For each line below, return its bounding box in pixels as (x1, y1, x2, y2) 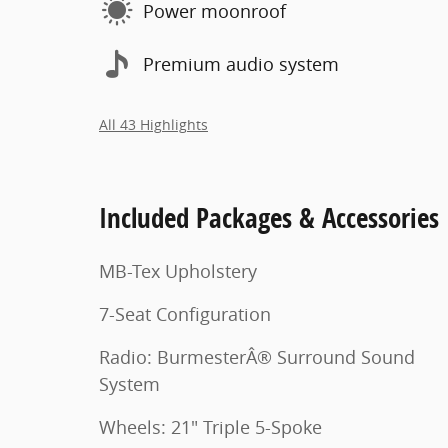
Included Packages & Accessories (99, 199, 439, 236)
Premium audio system (143, 51, 339, 76)
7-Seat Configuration (99, 302, 271, 326)
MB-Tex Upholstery (99, 259, 258, 283)
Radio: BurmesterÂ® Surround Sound (99, 345, 277, 369)
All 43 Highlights (99, 116, 208, 134)
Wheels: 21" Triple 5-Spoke (99, 415, 322, 439)
